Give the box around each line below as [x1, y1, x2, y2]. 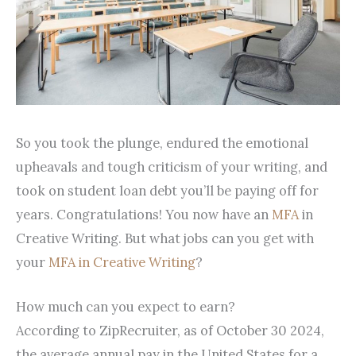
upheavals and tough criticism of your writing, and [16, 157, 327, 175]
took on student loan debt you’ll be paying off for [16, 181, 319, 199]
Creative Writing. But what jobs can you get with [16, 229, 314, 246]
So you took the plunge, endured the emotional [16, 133, 308, 151]
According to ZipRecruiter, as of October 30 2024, [16, 322, 324, 339]
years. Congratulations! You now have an [16, 205, 272, 222]
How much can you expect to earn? [16, 298, 235, 315]
